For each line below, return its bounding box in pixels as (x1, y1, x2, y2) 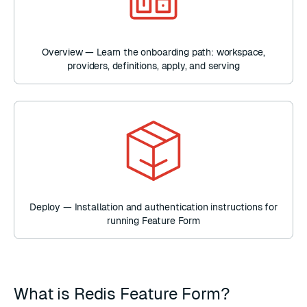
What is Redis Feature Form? (14, 284, 234, 303)
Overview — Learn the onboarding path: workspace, (41, 47, 266, 58)
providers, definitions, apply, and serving (67, 60, 240, 71)
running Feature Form (107, 215, 200, 226)
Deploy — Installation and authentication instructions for (29, 201, 278, 212)
